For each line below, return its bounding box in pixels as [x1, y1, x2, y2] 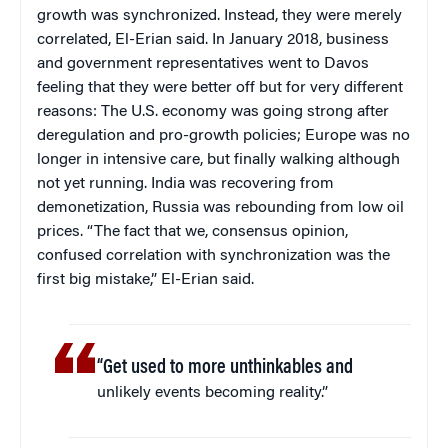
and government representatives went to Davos [37, 56, 369, 73]
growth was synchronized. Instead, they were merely [37, 8, 402, 25]
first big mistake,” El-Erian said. [37, 272, 254, 289]
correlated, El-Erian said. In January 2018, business [37, 32, 389, 49]
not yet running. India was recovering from [37, 176, 334, 193]
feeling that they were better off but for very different [37, 80, 403, 97]
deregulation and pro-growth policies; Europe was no [37, 128, 410, 145]
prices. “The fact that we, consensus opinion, [37, 224, 348, 241]
